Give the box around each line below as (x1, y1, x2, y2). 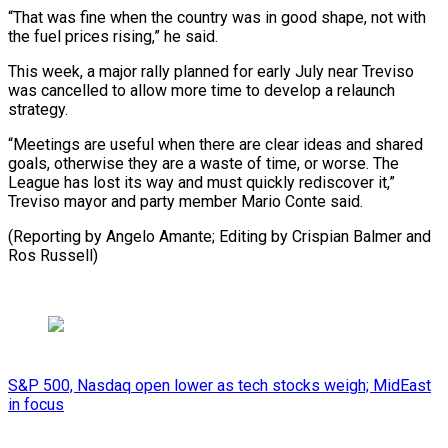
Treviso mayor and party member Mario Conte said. (8, 191, 363, 211)
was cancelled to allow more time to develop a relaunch (8, 80, 395, 100)
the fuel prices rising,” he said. (8, 26, 218, 46)
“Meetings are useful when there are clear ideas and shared (8, 134, 423, 154)
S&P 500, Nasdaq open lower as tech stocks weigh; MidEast (8, 375, 431, 395)
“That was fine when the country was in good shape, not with (8, 7, 426, 27)
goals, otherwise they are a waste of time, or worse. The (8, 153, 399, 173)
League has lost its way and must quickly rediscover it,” (8, 172, 395, 192)
